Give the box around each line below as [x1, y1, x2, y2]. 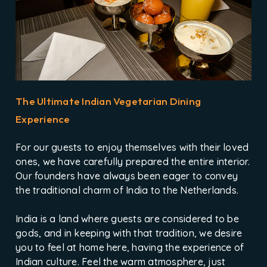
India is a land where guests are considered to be [15, 213, 239, 225]
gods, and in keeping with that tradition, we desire [15, 227, 243, 240]
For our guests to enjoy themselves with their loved [15, 141, 249, 154]
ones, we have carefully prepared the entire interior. [15, 156, 250, 168]
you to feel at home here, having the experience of [15, 241, 244, 254]
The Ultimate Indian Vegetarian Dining [15, 95, 201, 108]
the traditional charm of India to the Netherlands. [15, 184, 239, 197]
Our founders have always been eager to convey [15, 170, 238, 182]
